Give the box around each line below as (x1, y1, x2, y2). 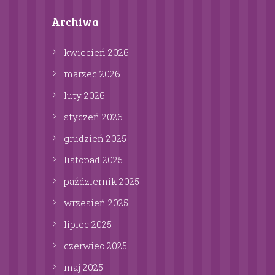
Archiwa (52, 14, 99, 29)
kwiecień (64, 46, 108, 59)
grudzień (64, 132, 106, 145)
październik (64, 175, 119, 188)
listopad (64, 153, 103, 166)
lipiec (64, 218, 91, 231)
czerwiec (64, 239, 107, 252)
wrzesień (64, 196, 108, 209)
